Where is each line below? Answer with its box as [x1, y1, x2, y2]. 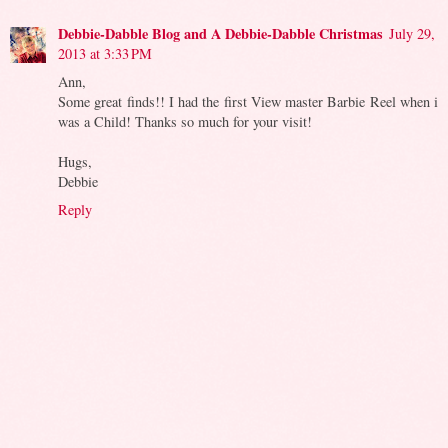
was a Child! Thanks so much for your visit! [58, 111, 312, 131]
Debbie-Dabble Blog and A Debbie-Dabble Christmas [58, 22, 383, 44]
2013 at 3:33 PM [58, 43, 152, 63]
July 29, [389, 23, 435, 43]
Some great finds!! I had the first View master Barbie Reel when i [58, 91, 438, 111]
